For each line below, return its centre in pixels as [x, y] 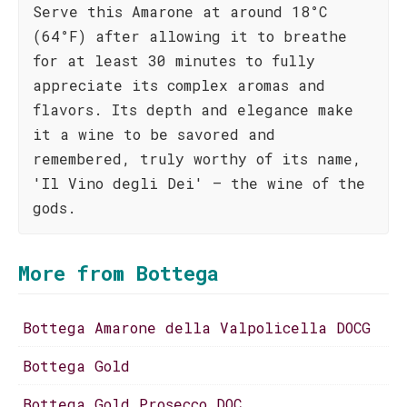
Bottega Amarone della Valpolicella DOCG [197, 328]
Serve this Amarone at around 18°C [180, 11]
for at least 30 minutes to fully [174, 60]
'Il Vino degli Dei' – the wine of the [199, 183]
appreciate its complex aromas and [179, 85]
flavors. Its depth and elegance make [193, 109]
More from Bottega [119, 273]
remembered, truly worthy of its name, [197, 159]
